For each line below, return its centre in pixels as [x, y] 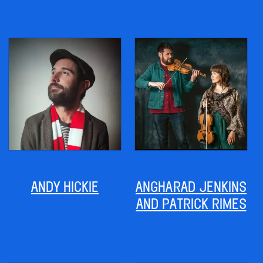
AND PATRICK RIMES [191, 203]
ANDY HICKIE [65, 186]
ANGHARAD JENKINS [191, 186]
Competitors [34, 16]
